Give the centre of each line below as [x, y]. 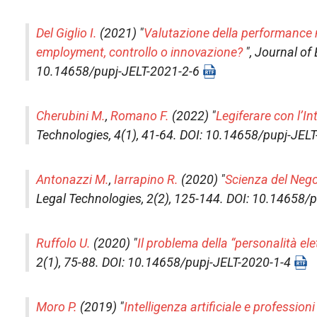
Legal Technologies [89, 198]
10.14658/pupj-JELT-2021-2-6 [119, 71]
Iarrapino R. [146, 179]
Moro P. [57, 307]
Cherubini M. [71, 116]
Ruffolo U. [63, 243]
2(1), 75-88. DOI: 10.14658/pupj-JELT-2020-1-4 [165, 262]
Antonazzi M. [73, 179]
